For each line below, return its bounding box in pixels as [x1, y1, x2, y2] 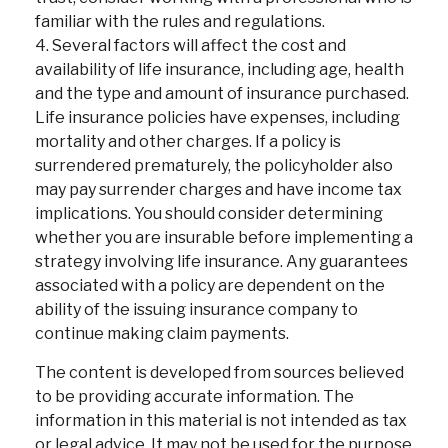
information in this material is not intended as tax [35, 411, 407, 430]
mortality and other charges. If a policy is [35, 132, 341, 151]
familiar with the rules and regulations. [35, 12, 325, 31]
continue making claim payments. [35, 324, 289, 343]
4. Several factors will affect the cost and [35, 36, 346, 55]
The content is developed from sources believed [35, 363, 404, 382]
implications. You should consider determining [35, 204, 383, 223]
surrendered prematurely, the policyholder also [35, 156, 393, 175]
